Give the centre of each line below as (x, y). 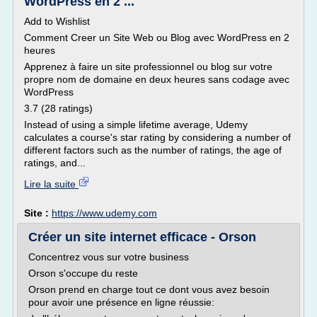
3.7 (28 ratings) (58, 108)
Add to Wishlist (57, 21)
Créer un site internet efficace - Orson (142, 237)
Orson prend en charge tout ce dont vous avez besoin (149, 289)
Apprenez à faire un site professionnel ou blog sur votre (148, 67)
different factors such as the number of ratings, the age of (153, 150)
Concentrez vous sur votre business (109, 257)
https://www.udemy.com (104, 213)
